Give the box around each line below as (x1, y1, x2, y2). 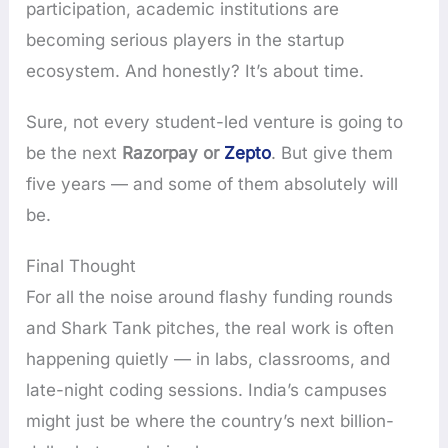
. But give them (271, 143, 394, 164)
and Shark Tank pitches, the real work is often (26, 318, 395, 339)
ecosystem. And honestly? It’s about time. (26, 60, 365, 81)
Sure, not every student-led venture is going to (26, 112, 404, 133)
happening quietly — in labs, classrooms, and (26, 349, 391, 370)
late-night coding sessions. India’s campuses (26, 380, 388, 401)
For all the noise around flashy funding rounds (26, 287, 394, 308)
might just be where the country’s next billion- (26, 411, 395, 432)
